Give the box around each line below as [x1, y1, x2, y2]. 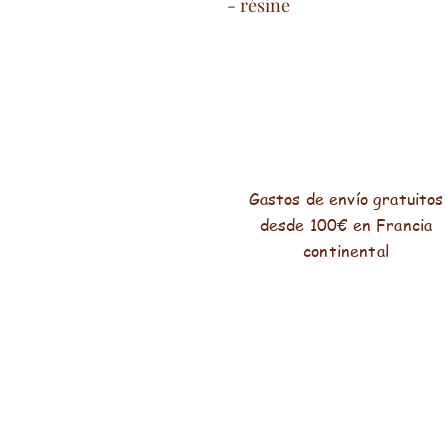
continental [303, 240, 389, 262]
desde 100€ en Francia [259, 214, 433, 236]
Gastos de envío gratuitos [248, 188, 444, 210]
